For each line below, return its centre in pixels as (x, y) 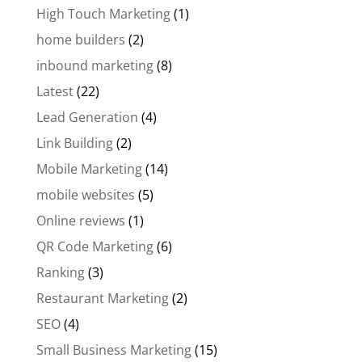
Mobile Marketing (89, 169)
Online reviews (80, 221)
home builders (80, 40)
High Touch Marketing (103, 14)
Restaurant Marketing (102, 298)
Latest (55, 91)
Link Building (74, 143)
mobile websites (85, 195)
